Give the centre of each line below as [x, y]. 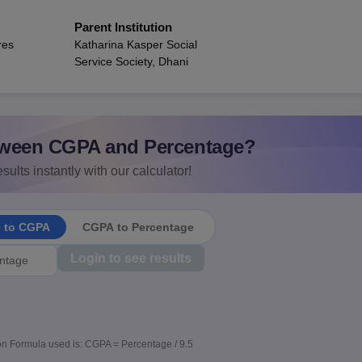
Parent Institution [123, 27]
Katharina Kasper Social [136, 44]
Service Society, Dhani [131, 61]
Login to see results [130, 258]
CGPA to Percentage [138, 227]
